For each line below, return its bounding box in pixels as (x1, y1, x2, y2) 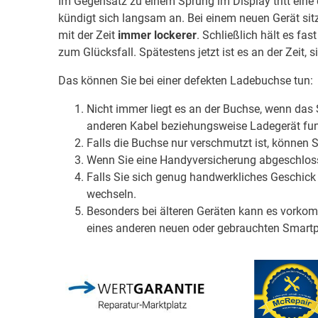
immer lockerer (118, 28, 197, 43)
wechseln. (87, 187, 136, 202)
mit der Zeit (58, 28, 118, 43)
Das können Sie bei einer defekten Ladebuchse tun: (58, 74, 313, 88)
